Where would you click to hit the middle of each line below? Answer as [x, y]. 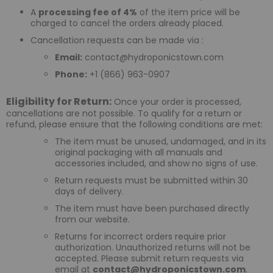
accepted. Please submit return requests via [149, 259]
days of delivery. [89, 192]
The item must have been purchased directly [152, 209]
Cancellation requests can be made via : [117, 41]
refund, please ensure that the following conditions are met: [134, 125]
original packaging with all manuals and [139, 153]
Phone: [71, 75]
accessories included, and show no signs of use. [156, 164]
